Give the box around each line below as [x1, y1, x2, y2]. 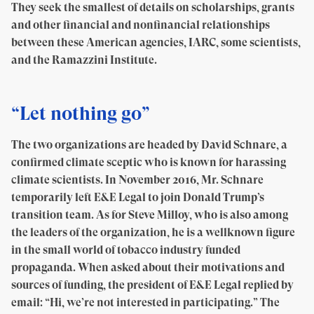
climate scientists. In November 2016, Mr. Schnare [11, 173, 264, 186]
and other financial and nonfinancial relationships [11, 18, 270, 32]
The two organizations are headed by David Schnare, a [11, 138, 287, 151]
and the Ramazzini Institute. [11, 53, 157, 67]
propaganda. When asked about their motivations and [11, 261, 285, 274]
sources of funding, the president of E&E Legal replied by [11, 278, 294, 292]
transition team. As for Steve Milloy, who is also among [11, 208, 288, 221]
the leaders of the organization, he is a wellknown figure [11, 226, 295, 239]
